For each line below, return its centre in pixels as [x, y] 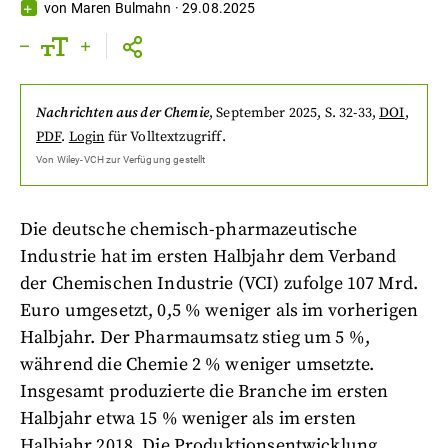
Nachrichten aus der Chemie [122, 112]
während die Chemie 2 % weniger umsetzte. [197, 364]
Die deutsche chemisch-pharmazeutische [189, 229]
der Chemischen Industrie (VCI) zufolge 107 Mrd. [219, 283]
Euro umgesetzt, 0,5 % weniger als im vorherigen [219, 310]
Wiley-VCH [80, 159]
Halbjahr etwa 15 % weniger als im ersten [188, 418]
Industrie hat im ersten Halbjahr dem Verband [208, 256]
